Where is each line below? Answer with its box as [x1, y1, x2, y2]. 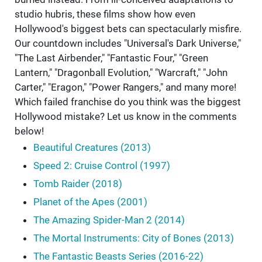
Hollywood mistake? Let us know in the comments [15, 111, 237, 123]
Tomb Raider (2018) [33, 178, 122, 190]
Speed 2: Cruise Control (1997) [33, 160, 170, 172]
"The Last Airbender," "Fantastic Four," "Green [15, 52, 208, 64]
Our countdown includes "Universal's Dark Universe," [15, 37, 241, 50]
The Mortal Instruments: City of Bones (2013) [33, 232, 234, 244]
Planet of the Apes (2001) [33, 196, 147, 208]
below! [15, 125, 44, 137]
